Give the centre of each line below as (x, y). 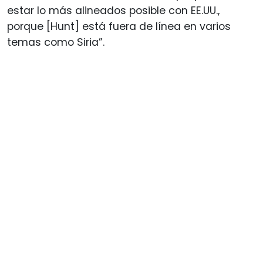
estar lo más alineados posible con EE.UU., (113, 10)
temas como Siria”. (56, 42)
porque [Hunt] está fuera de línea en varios (119, 26)
